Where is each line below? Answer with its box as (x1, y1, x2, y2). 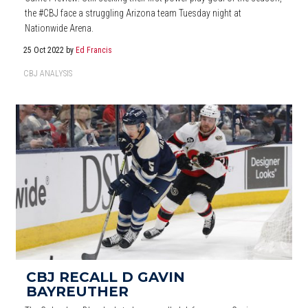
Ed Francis (76, 45, 113, 55)
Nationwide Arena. (25, 22, 94, 34)
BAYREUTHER (26, 283, 129, 300)
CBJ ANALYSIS (23, 68, 72, 78)
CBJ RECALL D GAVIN (26, 268, 185, 285)
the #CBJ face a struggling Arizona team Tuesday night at (25, 7, 242, 19)
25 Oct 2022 (23, 45, 67, 55)
